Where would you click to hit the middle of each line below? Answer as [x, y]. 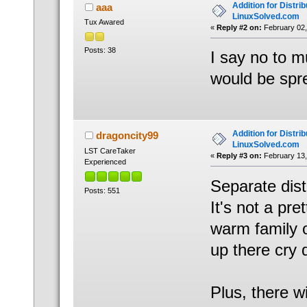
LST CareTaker [110, 150]
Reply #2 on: [239, 27]
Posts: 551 [102, 190]
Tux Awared [104, 22]
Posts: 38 [100, 50]
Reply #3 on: [239, 155]
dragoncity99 [127, 135]
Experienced [105, 161]
